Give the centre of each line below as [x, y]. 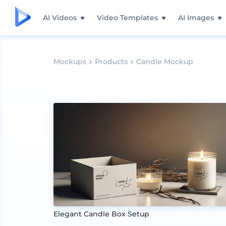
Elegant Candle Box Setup [102, 214]
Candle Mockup [165, 62]
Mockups [70, 62]
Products [111, 62]
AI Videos [60, 18]
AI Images [196, 18]
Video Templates [127, 18]
